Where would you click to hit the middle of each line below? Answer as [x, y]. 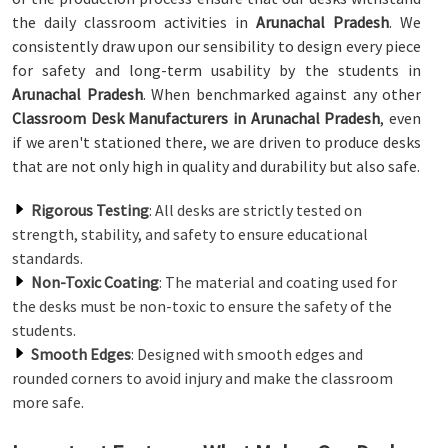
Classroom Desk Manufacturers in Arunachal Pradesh [196, 118]
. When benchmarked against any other [281, 94]
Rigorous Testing [90, 210]
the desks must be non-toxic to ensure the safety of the [202, 306]
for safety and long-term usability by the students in [216, 70]
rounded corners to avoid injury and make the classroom [202, 378]
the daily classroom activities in [134, 22]
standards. [47, 258]
